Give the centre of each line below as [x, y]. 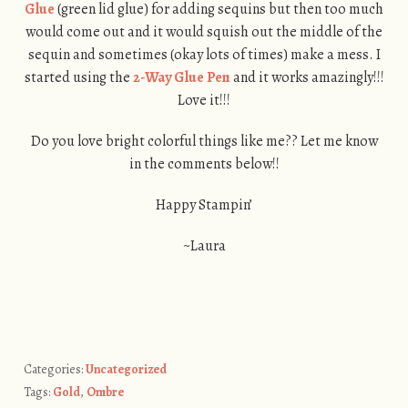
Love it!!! [204, 101]
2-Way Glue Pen [181, 78]
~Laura [204, 246]
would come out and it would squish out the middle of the [204, 32]
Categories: [54, 370]
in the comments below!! [204, 164]
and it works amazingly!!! [307, 78]
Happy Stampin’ [204, 205]
